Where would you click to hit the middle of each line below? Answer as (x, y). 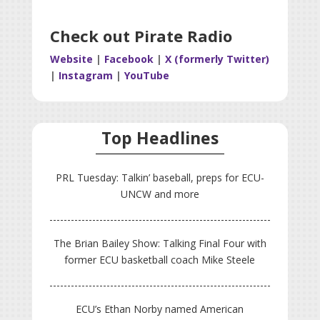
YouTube (145, 75)
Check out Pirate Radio (141, 35)
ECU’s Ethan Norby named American (160, 309)
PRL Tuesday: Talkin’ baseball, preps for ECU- (160, 177)
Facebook (127, 59)
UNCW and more (160, 194)
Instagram (84, 75)
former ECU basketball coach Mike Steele (160, 259)
